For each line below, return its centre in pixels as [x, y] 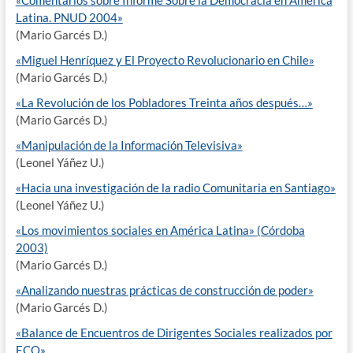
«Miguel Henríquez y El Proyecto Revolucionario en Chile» [165, 60]
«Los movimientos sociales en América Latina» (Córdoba [160, 230]
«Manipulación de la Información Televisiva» [129, 145]
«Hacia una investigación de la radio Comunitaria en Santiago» [175, 188]
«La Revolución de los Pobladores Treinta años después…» [164, 102]
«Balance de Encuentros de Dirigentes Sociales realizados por [174, 333]
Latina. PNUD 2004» [69, 17]
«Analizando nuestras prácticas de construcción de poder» [164, 290]
